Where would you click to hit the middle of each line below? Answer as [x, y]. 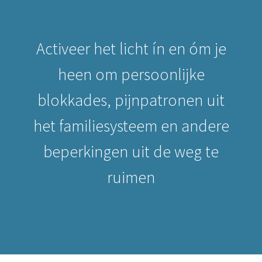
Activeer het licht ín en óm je [131, 49]
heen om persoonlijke [131, 74]
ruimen [131, 177]
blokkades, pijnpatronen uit [131, 100]
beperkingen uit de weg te [131, 151]
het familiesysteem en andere [131, 126]
